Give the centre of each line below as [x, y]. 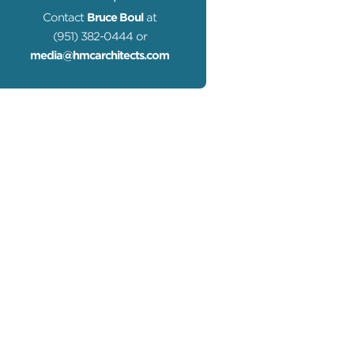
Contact [65, 18]
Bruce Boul [115, 18]
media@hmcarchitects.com [100, 56]
